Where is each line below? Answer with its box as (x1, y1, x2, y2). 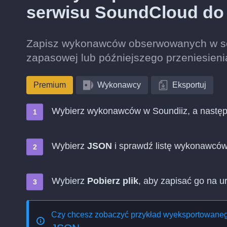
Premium (33, 81, 66, 89)
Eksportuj (172, 81, 206, 89)
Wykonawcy (97, 81, 141, 89)
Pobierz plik (87, 176, 138, 186)
